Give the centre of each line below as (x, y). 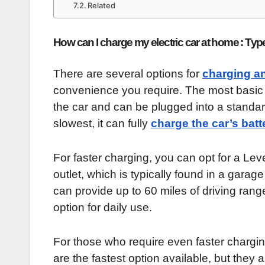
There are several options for (128, 73)
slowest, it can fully (102, 123)
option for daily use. (103, 207)
